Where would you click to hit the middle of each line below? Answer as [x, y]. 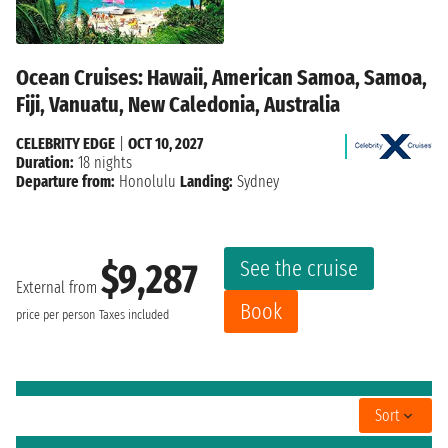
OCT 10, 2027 [165, 143]
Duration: [45, 162]
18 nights [103, 162]
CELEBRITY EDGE [65, 143]
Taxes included [134, 315]
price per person [55, 315]
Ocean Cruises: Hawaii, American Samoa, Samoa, [221, 77]
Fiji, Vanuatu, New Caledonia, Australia [178, 104]
